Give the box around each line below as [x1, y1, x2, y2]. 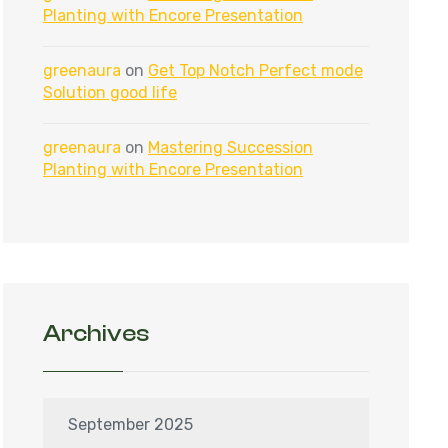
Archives [43, 320, 149, 347]
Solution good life [43, 83, 177, 102]
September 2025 [68, 415, 193, 434]
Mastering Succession [148, 138, 313, 157]
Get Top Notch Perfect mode [148, 61, 363, 80]
